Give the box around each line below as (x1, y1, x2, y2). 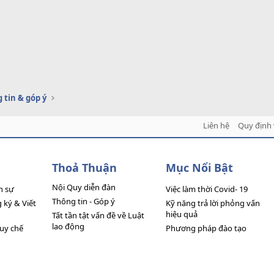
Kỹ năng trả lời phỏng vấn (165, 198, 260, 209)
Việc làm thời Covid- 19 (165, 183, 248, 194)
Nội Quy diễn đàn (52, 182, 116, 193)
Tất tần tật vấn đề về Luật (52, 210, 145, 221)
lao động (52, 221, 85, 232)
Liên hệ (202, 120, 229, 131)
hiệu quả (165, 209, 198, 220)
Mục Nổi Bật (165, 160, 233, 175)
